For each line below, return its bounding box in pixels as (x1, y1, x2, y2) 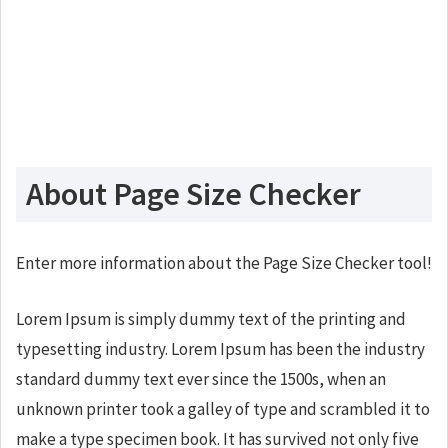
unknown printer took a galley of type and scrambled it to (16, 398, 430, 420)
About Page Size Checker (26, 174, 361, 214)
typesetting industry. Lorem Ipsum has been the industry (16, 338, 425, 360)
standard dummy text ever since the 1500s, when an (16, 368, 386, 390)
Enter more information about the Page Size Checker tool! (16, 252, 432, 274)
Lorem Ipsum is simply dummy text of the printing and (16, 308, 406, 330)
